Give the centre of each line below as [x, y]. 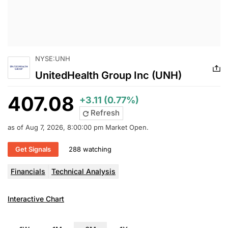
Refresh [104, 113]
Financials [28, 171]
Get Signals [33, 149]
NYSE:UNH [53, 59]
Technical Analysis [83, 171]
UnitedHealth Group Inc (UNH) [108, 76]
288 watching [90, 149]
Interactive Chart [36, 198]
